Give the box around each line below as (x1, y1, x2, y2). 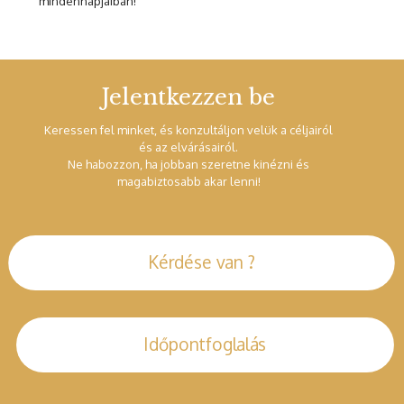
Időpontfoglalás (143, 334, 267, 356)
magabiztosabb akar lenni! (116, 174, 261, 189)
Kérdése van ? (148, 252, 255, 274)
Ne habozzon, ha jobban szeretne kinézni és (68, 157, 309, 172)
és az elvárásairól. (139, 140, 238, 155)
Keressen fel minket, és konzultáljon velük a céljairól (44, 123, 333, 138)
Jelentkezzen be (102, 84, 275, 111)
